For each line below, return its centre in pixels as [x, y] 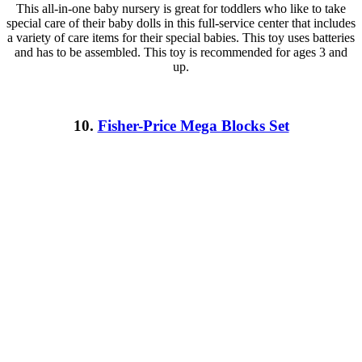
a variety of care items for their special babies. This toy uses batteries [181, 38]
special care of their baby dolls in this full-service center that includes [181, 23]
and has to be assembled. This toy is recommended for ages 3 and [181, 53]
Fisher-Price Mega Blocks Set [193, 126]
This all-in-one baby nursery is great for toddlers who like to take [181, 9]
